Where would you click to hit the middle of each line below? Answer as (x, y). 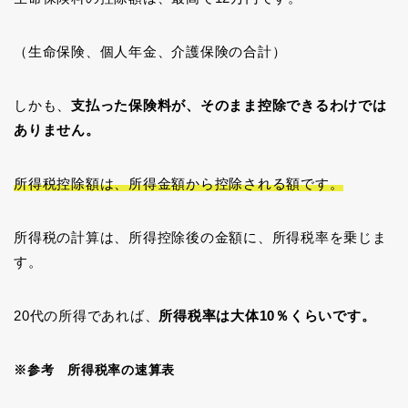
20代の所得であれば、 (87, 316)
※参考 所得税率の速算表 (95, 370)
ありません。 (57, 130)
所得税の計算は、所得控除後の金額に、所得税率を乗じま (200, 238)
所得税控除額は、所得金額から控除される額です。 (179, 184)
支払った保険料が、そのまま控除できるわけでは (229, 106)
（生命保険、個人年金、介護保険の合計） (150, 52)
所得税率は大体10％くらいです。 (267, 316)
